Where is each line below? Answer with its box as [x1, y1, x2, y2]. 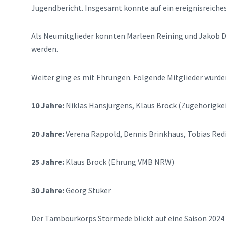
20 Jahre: [31, 129, 66, 139]
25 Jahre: [31, 157, 66, 167]
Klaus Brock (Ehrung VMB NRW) [66, 157, 174, 167]
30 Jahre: [31, 185, 66, 195]
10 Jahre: [31, 100, 66, 110]
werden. [31, 44, 58, 54]
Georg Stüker [66, 185, 111, 195]
